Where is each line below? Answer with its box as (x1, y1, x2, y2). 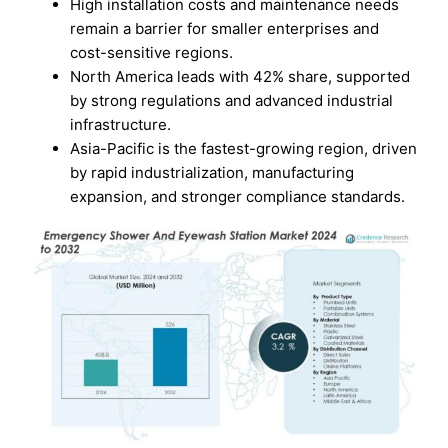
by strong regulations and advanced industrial (70, 90, 394, 110)
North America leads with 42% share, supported (70, 66, 411, 86)
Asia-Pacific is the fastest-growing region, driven (70, 138, 418, 158)
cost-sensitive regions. (70, 42, 234, 62)
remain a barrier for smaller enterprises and (70, 18, 380, 38)
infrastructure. (70, 114, 172, 134)
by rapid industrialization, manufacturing (70, 162, 355, 182)
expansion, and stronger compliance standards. (70, 186, 406, 206)
